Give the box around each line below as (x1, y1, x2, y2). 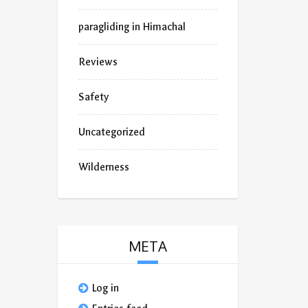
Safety (78, 91, 109, 103)
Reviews (78, 56, 118, 68)
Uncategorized (78, 126, 145, 138)
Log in (91, 282, 119, 294)
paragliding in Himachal (78, 21, 186, 33)
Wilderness (78, 161, 129, 173)
